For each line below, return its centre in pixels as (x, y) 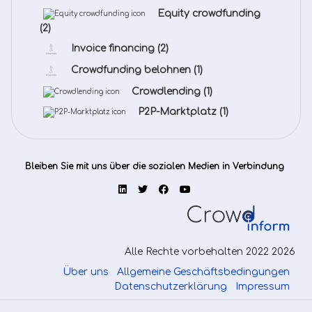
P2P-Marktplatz (179, 112)
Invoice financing (114, 49)
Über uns (86, 272)
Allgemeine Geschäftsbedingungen (203, 272)
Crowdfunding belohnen (132, 70)
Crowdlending (167, 92)
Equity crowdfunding (209, 14)
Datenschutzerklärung (171, 287)
